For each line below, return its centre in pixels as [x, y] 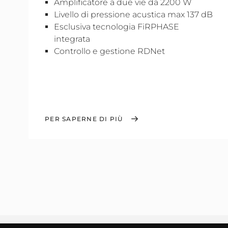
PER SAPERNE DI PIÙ [84, 119]
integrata [72, 39]
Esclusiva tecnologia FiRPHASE [117, 27]
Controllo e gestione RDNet [109, 51]
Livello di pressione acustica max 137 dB [133, 15]
